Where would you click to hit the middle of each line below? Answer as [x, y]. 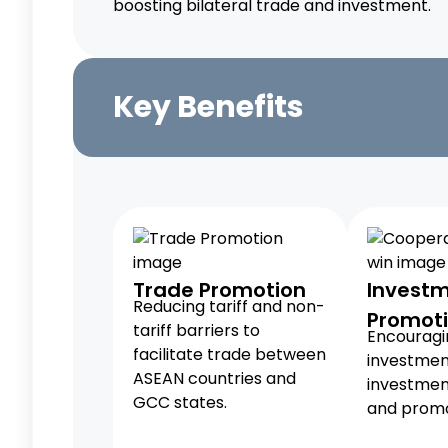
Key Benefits [208, 107]
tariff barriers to [196, 330]
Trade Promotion [219, 290]
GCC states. [180, 402]
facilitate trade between [229, 354]
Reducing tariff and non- [229, 306]
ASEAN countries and [214, 378]
